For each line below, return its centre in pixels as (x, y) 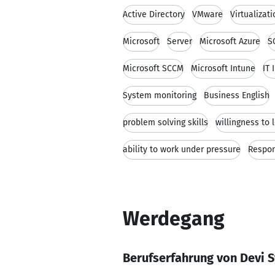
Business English (237, 95)
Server (180, 41)
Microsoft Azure (230, 41)
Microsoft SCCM (153, 68)
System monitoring (160, 95)
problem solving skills (165, 122)
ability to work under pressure (182, 149)
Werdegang (174, 219)
